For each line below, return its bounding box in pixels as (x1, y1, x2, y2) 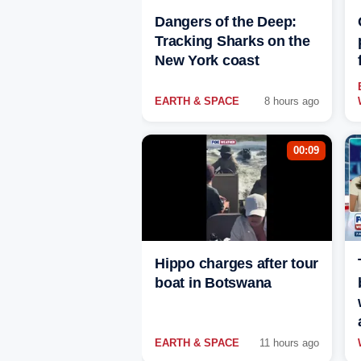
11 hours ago (259, 337, 319, 350)
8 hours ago (264, 95, 319, 108)
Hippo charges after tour (155, 255, 318, 272)
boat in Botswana (155, 275, 272, 292)
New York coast (155, 52, 259, 69)
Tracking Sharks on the (155, 33, 310, 50)
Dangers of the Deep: (155, 14, 297, 31)
